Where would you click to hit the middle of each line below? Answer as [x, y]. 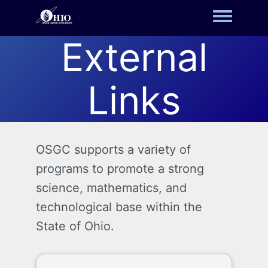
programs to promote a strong [120, 169]
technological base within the [119, 207]
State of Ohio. [75, 226]
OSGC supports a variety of [113, 150]
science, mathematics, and [111, 188]
